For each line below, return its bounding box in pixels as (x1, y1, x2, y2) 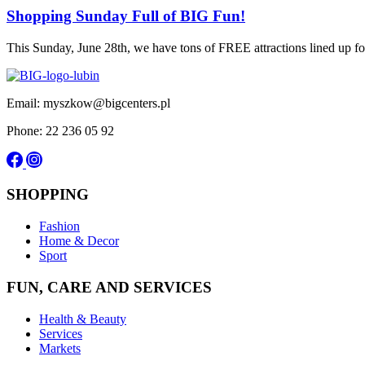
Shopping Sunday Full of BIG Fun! (7, 7, 245, 24)
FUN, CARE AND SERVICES (7, 278, 212, 296)
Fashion (39, 219, 80, 234)
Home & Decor (39, 234, 119, 248)
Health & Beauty (39, 311, 126, 326)
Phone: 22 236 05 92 (7, 123, 114, 138)
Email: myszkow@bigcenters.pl (7, 95, 170, 110)
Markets (39, 341, 81, 355)
